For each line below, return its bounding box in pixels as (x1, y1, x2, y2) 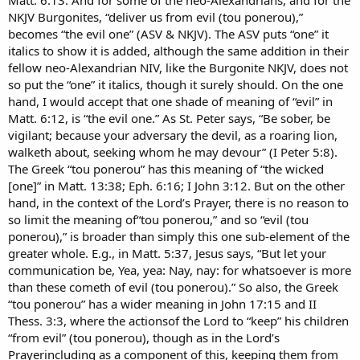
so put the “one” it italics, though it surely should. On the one (8, 76, 343, 92)
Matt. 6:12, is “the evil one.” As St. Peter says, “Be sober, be (8, 109, 330, 126)
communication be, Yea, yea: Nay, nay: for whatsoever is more (8, 261, 351, 278)
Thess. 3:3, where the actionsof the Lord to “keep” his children (8, 312, 349, 329)
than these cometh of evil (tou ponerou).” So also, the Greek (8, 278, 338, 295)
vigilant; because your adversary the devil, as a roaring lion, (8, 126, 337, 143)
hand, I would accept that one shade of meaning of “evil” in (8, 92, 333, 109)
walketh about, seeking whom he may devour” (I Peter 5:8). (8, 143, 337, 160)
